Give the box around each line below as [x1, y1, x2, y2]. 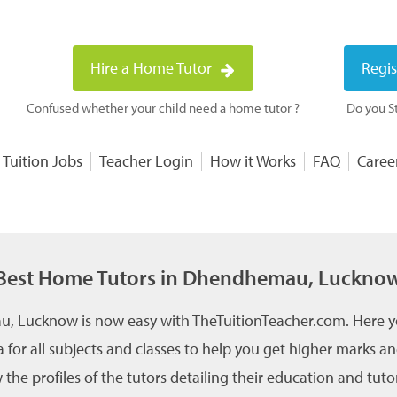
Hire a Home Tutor [90, 58, 215, 78]
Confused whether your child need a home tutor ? [27, 99, 300, 116]
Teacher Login [99, 151, 193, 171]
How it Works [210, 151, 296, 171]
